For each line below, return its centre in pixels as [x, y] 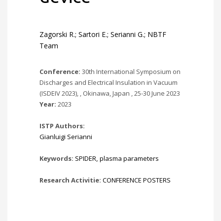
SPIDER [86, 158]
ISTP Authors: [62, 126]
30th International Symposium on [131, 72]
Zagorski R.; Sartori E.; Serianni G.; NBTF [103, 34]
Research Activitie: [71, 180]
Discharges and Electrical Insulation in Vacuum [109, 82]
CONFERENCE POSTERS [137, 180]
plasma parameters [129, 158]
